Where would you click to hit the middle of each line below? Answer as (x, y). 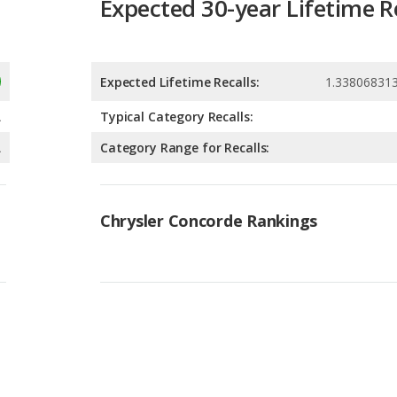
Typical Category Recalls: (177, 37)
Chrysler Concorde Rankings (209, 141)
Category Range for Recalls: (185, 68)
